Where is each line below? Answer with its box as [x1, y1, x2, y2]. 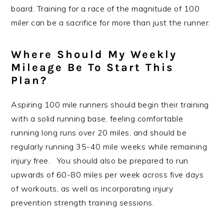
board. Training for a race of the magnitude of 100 [11, 3, 200, 14]
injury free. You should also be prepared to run [11, 155, 188, 166]
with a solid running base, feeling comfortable [11, 113, 183, 124]
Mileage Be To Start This [11, 61, 174, 74]
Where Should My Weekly [11, 48, 177, 61]
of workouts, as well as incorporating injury [11, 183, 173, 194]
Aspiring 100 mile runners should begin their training [11, 99, 209, 110]
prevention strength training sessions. [11, 197, 154, 208]
